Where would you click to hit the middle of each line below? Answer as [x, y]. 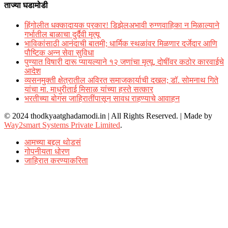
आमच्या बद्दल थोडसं [53, 142]
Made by [198, 116]
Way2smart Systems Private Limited [62, 125]
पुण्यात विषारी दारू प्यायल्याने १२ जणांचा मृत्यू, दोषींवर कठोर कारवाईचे [124, 62]
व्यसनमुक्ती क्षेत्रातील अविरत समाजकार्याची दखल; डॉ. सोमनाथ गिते [121, 80]
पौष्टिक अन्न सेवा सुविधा [59, 53]
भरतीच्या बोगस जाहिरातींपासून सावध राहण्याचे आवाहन [102, 98]
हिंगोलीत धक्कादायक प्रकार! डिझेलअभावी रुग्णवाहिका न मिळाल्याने [122, 25]
